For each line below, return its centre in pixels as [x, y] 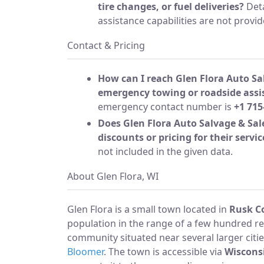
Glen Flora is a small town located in [148, 209]
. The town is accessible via [164, 251]
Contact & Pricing [106, 45]
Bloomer [85, 251]
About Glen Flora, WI [113, 176]
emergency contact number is [166, 106]
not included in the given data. [165, 151]
